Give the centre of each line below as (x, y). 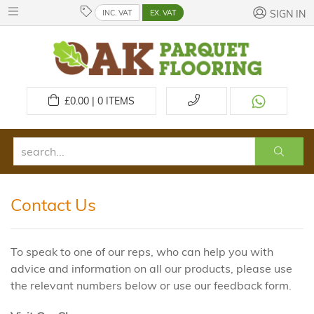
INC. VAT (117, 13)
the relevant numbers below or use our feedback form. (151, 285)
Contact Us (53, 205)
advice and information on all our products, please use (151, 268)
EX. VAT (163, 13)
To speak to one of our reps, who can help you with (142, 252)
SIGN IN (288, 14)
